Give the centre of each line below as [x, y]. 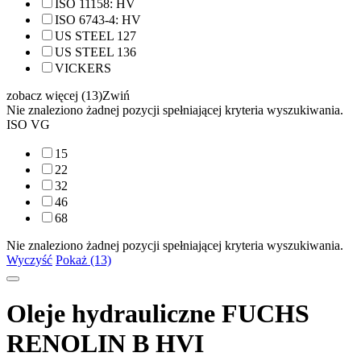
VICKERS [83, 68]
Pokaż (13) [83, 260]
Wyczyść [29, 260]
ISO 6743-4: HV [98, 20]
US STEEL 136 [95, 52]
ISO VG [28, 124]
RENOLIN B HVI [105, 344]
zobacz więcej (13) [54, 95]
